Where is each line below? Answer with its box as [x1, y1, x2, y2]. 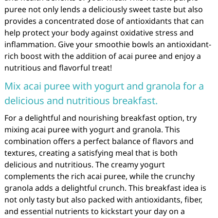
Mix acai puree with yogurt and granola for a [4, 79, 204, 92]
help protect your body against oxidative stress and [4, 27, 194, 38]
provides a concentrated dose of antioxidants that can [4, 16, 204, 26]
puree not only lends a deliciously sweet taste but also [4, 4, 203, 15]
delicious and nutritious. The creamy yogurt [4, 159, 165, 170]
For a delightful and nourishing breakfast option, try [4, 112, 197, 123]
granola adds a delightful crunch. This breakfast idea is [4, 182, 206, 193]
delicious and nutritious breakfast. [4, 94, 158, 107]
